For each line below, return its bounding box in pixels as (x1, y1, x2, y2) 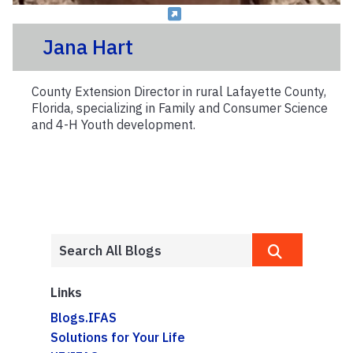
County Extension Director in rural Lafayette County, (32, 84, 326, 100)
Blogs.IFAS (50, 309, 117, 325)
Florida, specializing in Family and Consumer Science (32, 100, 328, 117)
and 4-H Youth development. (32, 117, 195, 133)
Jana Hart (43, 34, 134, 61)
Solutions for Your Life (50, 329, 185, 345)
